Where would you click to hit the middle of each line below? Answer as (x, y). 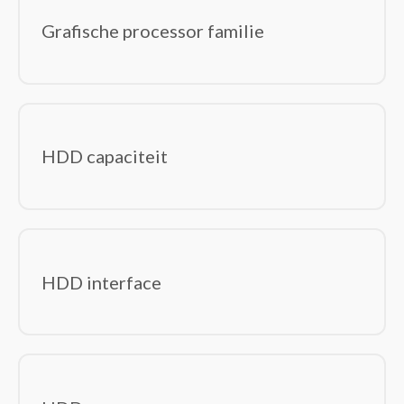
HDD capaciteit (105, 156)
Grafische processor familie (153, 31)
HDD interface (101, 282)
